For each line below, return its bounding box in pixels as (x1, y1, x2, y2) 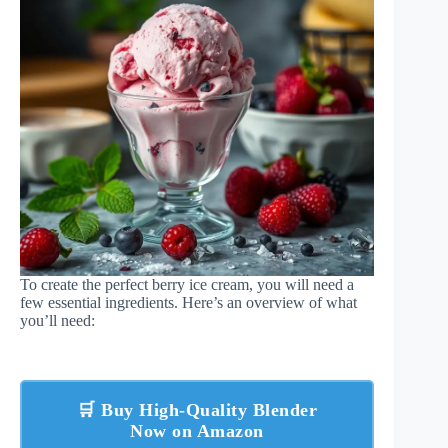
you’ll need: (20, 311, 95, 329)
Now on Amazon (130, 420, 264, 441)
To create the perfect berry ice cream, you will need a (20, 275, 354, 293)
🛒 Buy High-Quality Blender (77, 399, 318, 420)
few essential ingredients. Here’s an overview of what (20, 293, 357, 311)
